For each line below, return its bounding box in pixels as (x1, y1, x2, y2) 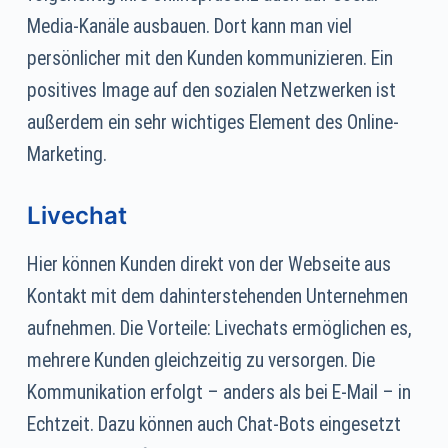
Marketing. (26, 142, 107, 166)
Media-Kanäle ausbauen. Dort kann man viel (26, 14, 352, 38)
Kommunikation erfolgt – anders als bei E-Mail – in (26, 380, 411, 404)
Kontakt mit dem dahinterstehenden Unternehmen (26, 284, 408, 308)
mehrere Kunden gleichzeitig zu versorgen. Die (26, 348, 375, 372)
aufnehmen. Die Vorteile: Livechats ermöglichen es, (26, 316, 412, 340)
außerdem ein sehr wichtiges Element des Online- (26, 110, 399, 134)
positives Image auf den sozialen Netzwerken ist (26, 78, 396, 102)
